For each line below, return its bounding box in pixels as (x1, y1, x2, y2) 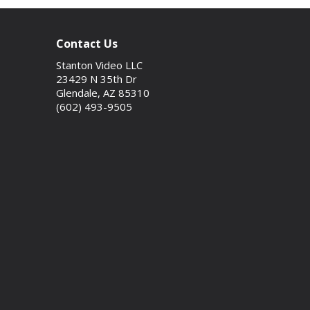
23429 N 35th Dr (56, 71, 137, 86)
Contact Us (56, 35, 118, 51)
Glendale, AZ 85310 (56, 85, 149, 100)
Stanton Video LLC (56, 57, 143, 72)
